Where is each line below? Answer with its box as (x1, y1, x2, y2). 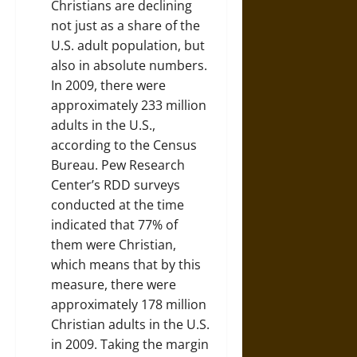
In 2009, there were (51, 76, 166, 94)
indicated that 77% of (51, 215, 178, 233)
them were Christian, (51, 235, 176, 253)
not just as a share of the (51, 16, 200, 34)
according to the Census (51, 135, 197, 154)
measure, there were (51, 275, 176, 293)
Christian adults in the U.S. (51, 315, 210, 333)
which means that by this (51, 255, 201, 273)
